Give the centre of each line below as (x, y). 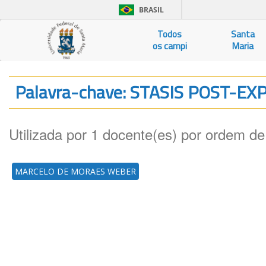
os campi (170, 46)
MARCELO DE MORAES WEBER (75, 171)
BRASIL (151, 10)
